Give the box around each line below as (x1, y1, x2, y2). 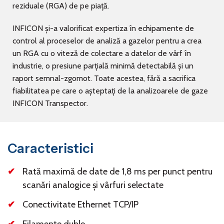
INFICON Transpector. (12, 98, 88, 108)
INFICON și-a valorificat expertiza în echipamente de (12, 23, 194, 33)
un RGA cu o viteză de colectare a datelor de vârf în (12, 48, 191, 58)
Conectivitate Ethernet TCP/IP (22, 199, 138, 210)
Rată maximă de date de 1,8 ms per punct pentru (22, 166, 212, 177)
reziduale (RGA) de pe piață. (12, 1, 109, 11)
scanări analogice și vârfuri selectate (22, 179, 163, 191)
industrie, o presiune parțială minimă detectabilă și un (12, 61, 193, 71)
